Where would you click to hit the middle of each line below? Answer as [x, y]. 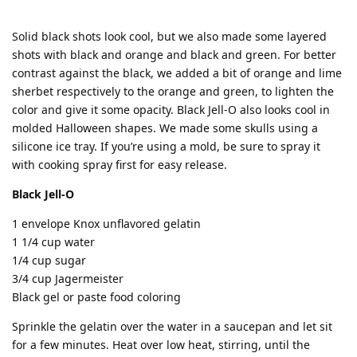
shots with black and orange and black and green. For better [174, 54]
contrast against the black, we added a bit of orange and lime [177, 73]
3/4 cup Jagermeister [68, 278]
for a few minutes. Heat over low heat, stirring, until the [161, 344]
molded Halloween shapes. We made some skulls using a [165, 127]
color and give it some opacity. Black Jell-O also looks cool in [171, 109]
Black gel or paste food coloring [96, 296]
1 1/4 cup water [53, 241]
